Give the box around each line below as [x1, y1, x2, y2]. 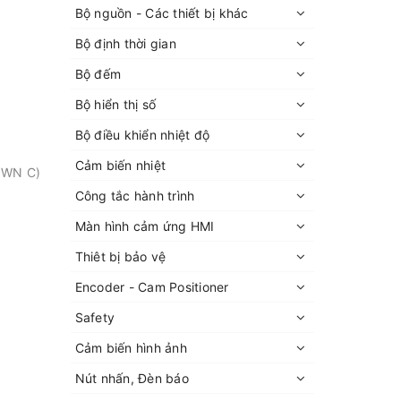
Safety [74, 309, 115, 325]
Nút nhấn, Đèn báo [74, 370, 189, 386]
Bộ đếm [74, 65, 121, 81]
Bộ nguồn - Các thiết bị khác [74, 4, 249, 21]
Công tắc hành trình [74, 187, 195, 203]
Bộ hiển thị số [74, 96, 156, 112]
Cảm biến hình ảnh [74, 339, 187, 355]
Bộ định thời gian [74, 35, 176, 51]
